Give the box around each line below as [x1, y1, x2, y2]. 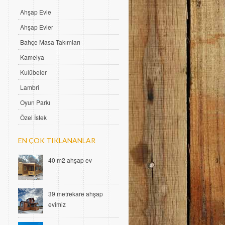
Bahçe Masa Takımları [20, 38, 80, 46]
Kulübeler [20, 68, 47, 76]
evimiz [48, 200, 66, 208]
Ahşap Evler [20, 23, 53, 31]
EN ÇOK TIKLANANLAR [18, 136, 95, 145]
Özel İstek [20, 113, 47, 122]
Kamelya [20, 53, 44, 61]
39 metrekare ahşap [48, 189, 103, 198]
